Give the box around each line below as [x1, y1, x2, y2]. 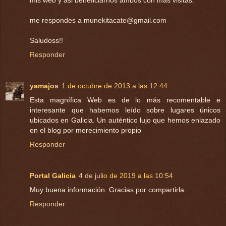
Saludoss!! [30, 36, 63, 45]
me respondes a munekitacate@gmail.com [30, 16, 166, 25]
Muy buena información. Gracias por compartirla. [30, 186, 186, 194]
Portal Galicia [30, 172, 76, 180]
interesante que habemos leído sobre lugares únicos [30, 106, 220, 115]
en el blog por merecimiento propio [30, 126, 141, 135]
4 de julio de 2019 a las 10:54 [79, 172, 173, 180]
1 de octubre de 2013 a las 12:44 [62, 82, 167, 90]
